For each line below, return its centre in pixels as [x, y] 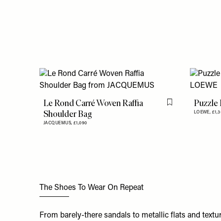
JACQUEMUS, [58, 123]
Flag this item [189, 106]
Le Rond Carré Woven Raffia [93, 103]
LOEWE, [203, 112]
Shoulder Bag [68, 114]
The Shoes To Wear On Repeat [92, 188]
